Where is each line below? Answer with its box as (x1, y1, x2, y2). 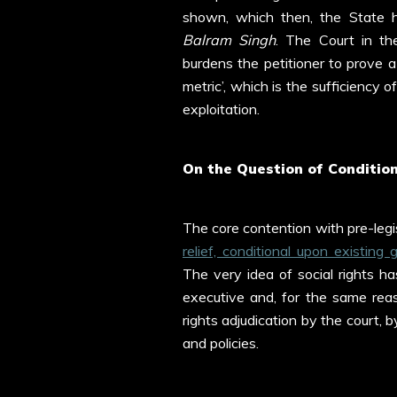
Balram (183, 31, 231, 50)
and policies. (183, 333, 262, 352)
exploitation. (183, 100, 263, 119)
